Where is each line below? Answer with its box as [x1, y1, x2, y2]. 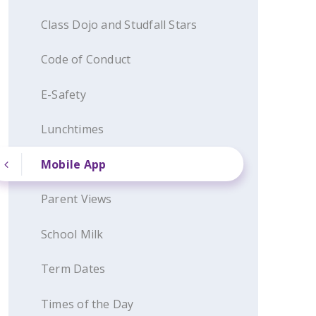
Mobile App [41, 156, 107, 172]
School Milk [41, 226, 104, 242]
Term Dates [41, 261, 106, 276]
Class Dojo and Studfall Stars [41, 16, 197, 32]
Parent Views [41, 191, 112, 207]
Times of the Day [41, 296, 134, 312]
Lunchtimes [41, 121, 104, 137]
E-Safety [41, 86, 86, 102]
